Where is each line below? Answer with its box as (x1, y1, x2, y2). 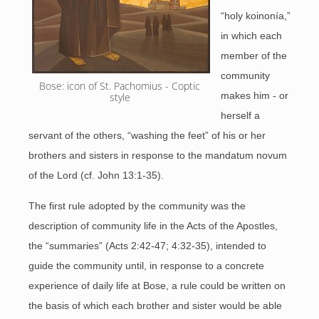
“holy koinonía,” (221, 10, 291, 21)
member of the (221, 50, 287, 61)
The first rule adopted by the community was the (28, 200, 246, 211)
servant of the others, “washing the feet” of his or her (28, 130, 266, 141)
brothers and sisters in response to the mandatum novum (28, 150, 287, 161)
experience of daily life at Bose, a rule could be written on (28, 280, 286, 291)
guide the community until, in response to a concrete (28, 260, 264, 271)
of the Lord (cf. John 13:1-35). (28, 169, 164, 181)
